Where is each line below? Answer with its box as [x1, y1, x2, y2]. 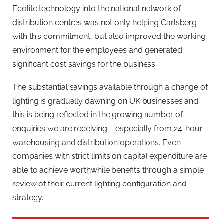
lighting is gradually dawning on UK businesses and [12, 96, 198, 106]
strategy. [12, 193, 43, 203]
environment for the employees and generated [12, 45, 182, 55]
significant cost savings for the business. [12, 59, 157, 69]
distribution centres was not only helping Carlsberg [12, 17, 197, 27]
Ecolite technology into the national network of [12, 3, 181, 13]
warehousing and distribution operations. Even [12, 138, 181, 147]
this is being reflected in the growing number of [12, 110, 183, 120]
